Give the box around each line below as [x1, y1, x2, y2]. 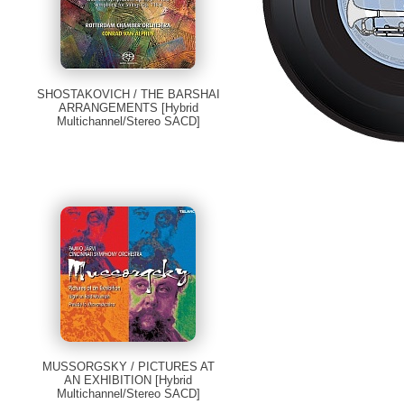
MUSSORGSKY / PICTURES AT [41, 360, 215, 374]
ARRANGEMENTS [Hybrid [58, 101, 198, 115]
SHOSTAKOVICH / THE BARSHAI [36, 87, 220, 102]
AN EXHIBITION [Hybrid [64, 373, 193, 388]
